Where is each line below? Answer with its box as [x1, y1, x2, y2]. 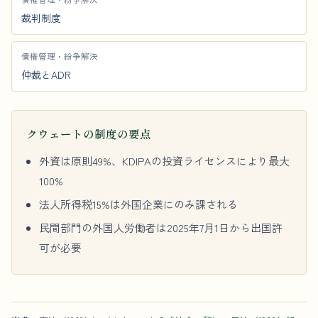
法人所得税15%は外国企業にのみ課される [39, 197, 238, 212]
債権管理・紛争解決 [21, 50, 98, 62]
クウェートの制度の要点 [26, 126, 151, 141]
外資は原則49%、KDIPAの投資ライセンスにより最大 [39, 153, 290, 168]
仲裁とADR [21, 67, 71, 82]
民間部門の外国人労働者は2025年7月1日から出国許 [39, 220, 283, 235]
